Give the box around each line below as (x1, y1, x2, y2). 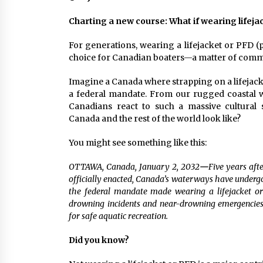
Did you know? (69, 235, 129, 245)
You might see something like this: (69, 137, 207, 148)
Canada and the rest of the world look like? (69, 113, 241, 124)
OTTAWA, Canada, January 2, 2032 (69, 161, 200, 172)
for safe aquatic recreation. (69, 211, 168, 221)
